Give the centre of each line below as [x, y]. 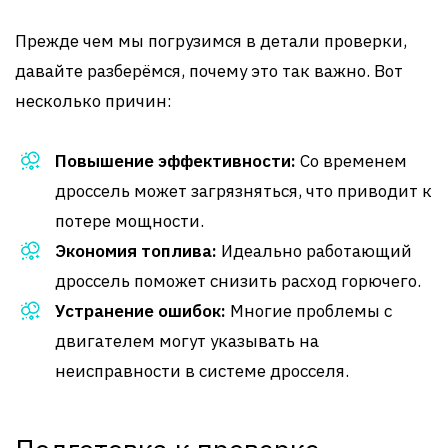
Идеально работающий [314, 251]
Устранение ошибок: [140, 311]
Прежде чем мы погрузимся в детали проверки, [211, 41]
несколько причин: [93, 101]
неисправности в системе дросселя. [202, 371]
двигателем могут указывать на [187, 341]
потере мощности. [129, 221]
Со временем [351, 161]
